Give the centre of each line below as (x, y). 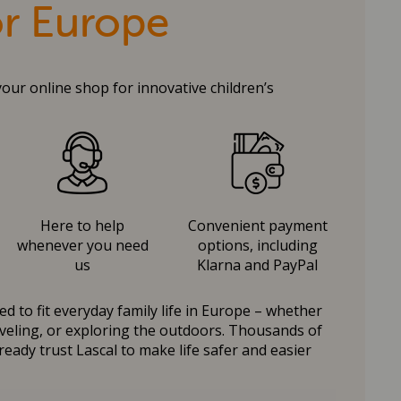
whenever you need (82, 246)
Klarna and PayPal (257, 265)
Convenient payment (257, 226)
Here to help (82, 226)
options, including (257, 246)
